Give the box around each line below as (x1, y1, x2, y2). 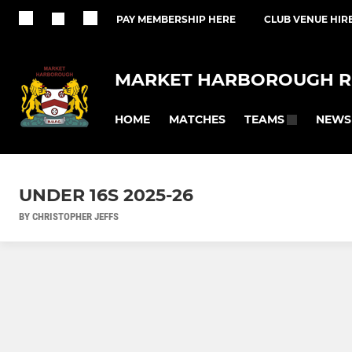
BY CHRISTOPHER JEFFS (19, 211, 119, 223)
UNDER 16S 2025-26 (19, 185, 193, 207)
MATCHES (169, 112, 225, 126)
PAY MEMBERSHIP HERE (116, 13, 236, 25)
